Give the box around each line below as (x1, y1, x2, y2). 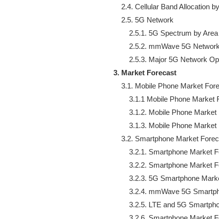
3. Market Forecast (113, 68, 176, 77)
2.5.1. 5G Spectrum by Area (113, 28, 218, 37)
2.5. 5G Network (113, 15, 174, 24)
